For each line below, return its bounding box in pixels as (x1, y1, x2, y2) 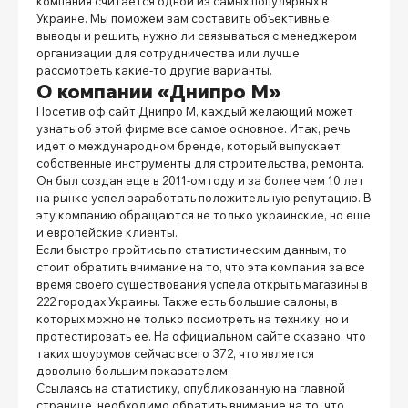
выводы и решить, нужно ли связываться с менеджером (36, 27, 357, 43)
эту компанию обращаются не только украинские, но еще (36, 207, 371, 222)
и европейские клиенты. (36, 224, 180, 240)
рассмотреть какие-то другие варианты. (36, 62, 275, 77)
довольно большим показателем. (36, 362, 233, 378)
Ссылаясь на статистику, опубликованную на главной (36, 380, 345, 395)
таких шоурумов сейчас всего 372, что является (36, 345, 314, 361)
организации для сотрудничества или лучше (36, 45, 300, 60)
